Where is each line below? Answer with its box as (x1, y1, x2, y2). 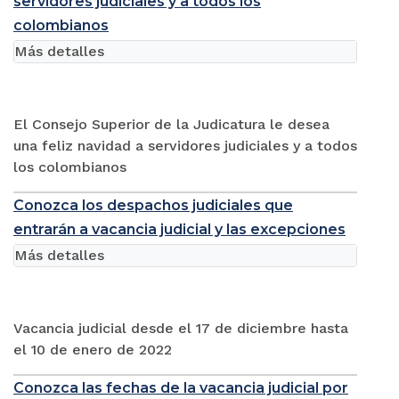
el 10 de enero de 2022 (13, 340, 172, 358)
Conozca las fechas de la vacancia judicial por (13, 379, 348, 396)
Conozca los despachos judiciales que (13, 196, 293, 214)
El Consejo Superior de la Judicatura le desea (13, 115, 330, 133)
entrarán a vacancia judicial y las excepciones (13, 220, 346, 238)
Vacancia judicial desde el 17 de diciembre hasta (13, 319, 348, 337)
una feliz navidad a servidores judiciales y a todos (13, 136, 357, 154)
